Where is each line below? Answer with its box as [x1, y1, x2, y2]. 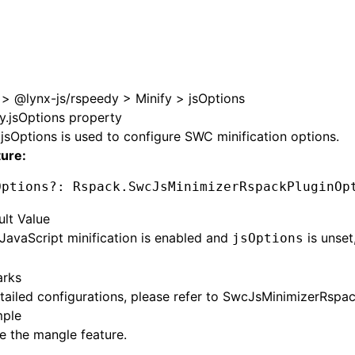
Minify [136, 90, 172, 106]
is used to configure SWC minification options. [57, 128, 339, 144]
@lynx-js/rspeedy [14, 90, 119, 106]
